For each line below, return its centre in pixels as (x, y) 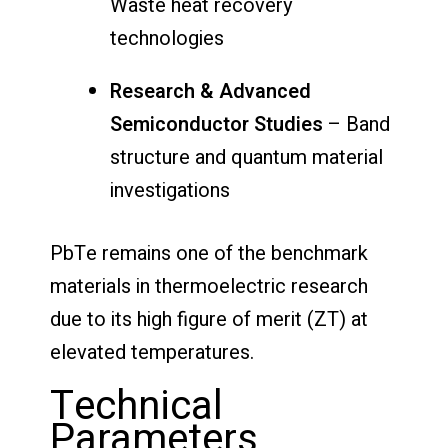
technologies (167, 38)
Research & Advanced (210, 91)
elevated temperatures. (152, 352)
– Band (356, 124)
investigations (170, 190)
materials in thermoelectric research (209, 286)
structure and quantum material (246, 157)
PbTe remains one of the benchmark (209, 253)
